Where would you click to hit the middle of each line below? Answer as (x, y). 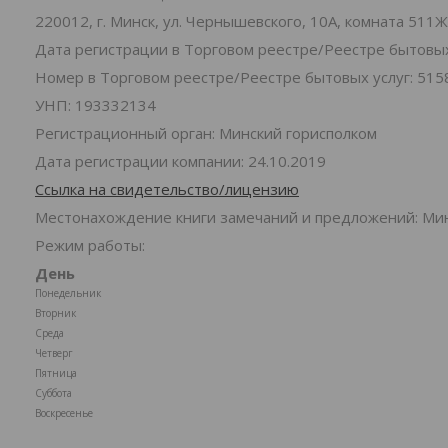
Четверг (54, 353)
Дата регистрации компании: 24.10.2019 (180, 161)
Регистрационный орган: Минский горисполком (206, 133)
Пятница (56, 373)
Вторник (55, 313)
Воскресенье (64, 413)
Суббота (53, 393)
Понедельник (68, 293)
